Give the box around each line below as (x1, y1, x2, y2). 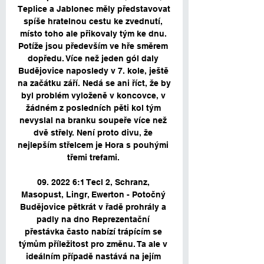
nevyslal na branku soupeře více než (19, 115, 167, 126)
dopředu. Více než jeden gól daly (28, 54, 159, 64)
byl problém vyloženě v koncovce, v (21, 91, 166, 101)
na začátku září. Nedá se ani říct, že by (18, 78, 171, 88)
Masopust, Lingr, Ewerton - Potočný (21, 190, 166, 200)
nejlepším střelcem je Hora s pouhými (18, 140, 169, 150)
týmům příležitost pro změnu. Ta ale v (19, 239, 167, 249)
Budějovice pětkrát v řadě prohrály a (20, 202, 166, 212)
